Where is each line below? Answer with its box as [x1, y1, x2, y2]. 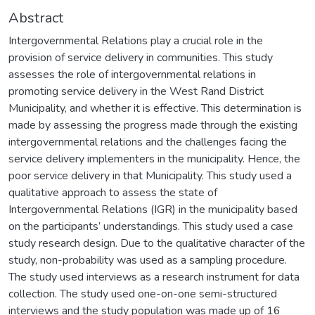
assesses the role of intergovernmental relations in [8, 66, 256, 82]
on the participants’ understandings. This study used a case [8, 218, 293, 234]
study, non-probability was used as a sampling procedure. [8, 252, 287, 268]
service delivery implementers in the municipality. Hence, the [8, 150, 300, 167]
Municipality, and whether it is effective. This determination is [8, 100, 302, 116]
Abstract [8, 8, 63, 27]
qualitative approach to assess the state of [8, 184, 217, 200]
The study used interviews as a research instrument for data [8, 269, 300, 285]
